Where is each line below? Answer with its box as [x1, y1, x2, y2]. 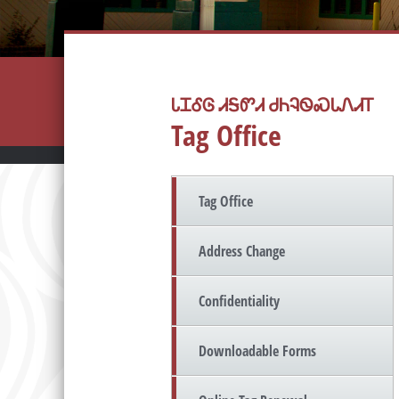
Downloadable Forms [199, 341, 316, 362]
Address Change [199, 241, 285, 262]
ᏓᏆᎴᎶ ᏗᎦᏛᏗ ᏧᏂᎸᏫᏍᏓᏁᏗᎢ [171, 93, 374, 117]
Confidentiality [199, 291, 280, 312]
